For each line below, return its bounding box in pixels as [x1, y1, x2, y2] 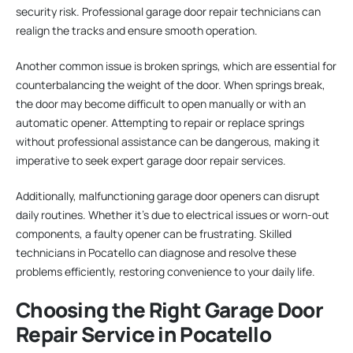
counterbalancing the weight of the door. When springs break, [16, 77, 325, 93]
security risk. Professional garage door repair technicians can [16, 4, 321, 20]
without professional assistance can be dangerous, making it [16, 134, 320, 150]
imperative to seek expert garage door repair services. [16, 153, 286, 169]
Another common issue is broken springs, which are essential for [16, 58, 336, 74]
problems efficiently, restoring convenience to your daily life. [16, 264, 315, 280]
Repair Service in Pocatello [16, 320, 272, 349]
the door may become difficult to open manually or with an [16, 96, 306, 112]
